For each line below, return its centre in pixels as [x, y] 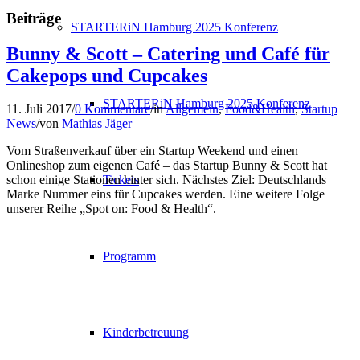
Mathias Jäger [97, 124]
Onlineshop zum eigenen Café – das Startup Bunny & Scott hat [167, 166]
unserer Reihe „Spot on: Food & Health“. [111, 209]
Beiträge [34, 18]
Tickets [121, 180]
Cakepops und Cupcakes [107, 75]
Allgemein [192, 109]
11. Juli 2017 [39, 109]
